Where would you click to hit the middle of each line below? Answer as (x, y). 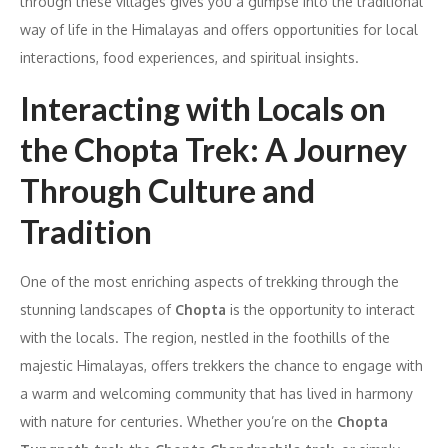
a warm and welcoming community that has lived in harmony (216, 393)
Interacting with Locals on (203, 108)
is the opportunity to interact (320, 309)
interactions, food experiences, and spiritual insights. (189, 57)
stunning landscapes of (97, 309)
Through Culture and (167, 190)
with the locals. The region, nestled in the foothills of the (205, 337)
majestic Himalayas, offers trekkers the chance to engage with (221, 365)
